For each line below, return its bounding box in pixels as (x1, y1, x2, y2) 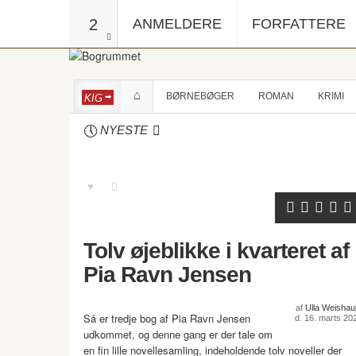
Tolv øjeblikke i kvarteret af (83, 238, 349, 263)
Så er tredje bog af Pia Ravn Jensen (83, 311, 250, 326)
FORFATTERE (252, 16, 346, 32)
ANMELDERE (133, 16, 222, 32)
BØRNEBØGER (166, 91, 234, 102)
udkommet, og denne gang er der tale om (83, 327, 273, 342)
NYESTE (99, 123, 148, 137)
